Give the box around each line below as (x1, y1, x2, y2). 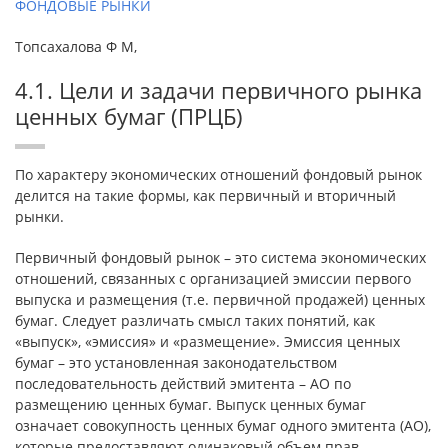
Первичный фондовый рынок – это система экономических (15, 248, 426, 267)
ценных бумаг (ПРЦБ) (15, 101, 243, 131)
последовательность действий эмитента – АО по (15, 374, 351, 393)
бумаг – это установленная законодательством (15, 353, 337, 372)
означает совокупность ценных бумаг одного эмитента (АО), (15, 416, 431, 435)
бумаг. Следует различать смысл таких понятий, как (15, 311, 375, 330)
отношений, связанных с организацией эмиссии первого (15, 269, 411, 288)
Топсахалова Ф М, (15, 37, 137, 56)
